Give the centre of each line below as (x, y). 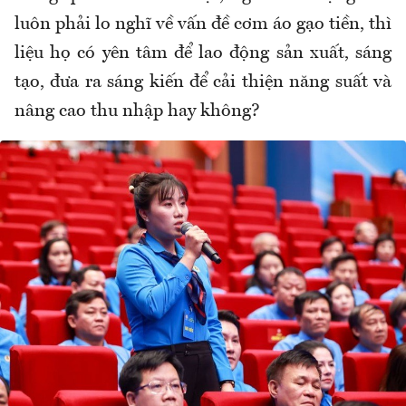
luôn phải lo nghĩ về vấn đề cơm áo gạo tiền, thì (203, 25)
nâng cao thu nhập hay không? (137, 112)
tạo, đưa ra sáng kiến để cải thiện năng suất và (203, 83)
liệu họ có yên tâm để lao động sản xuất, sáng (203, 54)
